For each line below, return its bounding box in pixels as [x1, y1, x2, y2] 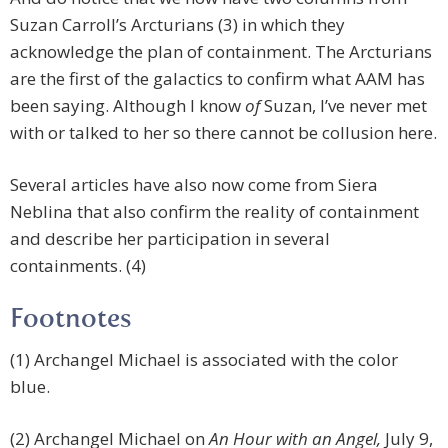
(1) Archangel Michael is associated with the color [10, 348, 398, 372]
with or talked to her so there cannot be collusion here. [10, 121, 437, 145]
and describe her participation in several [10, 227, 330, 251]
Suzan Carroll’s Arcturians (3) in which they [10, 13, 345, 37]
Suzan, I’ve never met [260, 94, 427, 118]
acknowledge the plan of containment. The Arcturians [10, 40, 432, 64]
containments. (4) [10, 254, 146, 278]
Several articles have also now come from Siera [10, 173, 378, 197]
